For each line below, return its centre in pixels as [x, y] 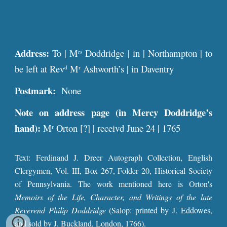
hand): [28, 128]
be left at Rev [40, 69]
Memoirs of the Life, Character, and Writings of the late [113, 197]
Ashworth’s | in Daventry [127, 69]
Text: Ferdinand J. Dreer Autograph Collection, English [113, 157]
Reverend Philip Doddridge [60, 210]
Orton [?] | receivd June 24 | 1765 [117, 128]
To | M [64, 53]
